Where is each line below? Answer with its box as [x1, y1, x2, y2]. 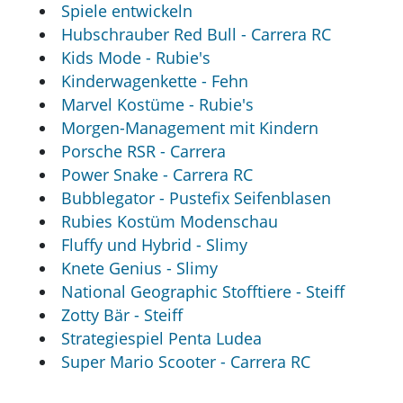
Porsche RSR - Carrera [61, 139, 227, 162]
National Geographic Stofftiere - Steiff [61, 280, 345, 302]
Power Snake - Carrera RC [61, 163, 254, 185]
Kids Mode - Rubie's [61, 46, 211, 68]
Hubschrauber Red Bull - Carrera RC [61, 22, 332, 45]
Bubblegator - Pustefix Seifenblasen [61, 186, 332, 209]
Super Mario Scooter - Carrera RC [61, 350, 311, 372]
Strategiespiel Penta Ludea [61, 327, 263, 349]
